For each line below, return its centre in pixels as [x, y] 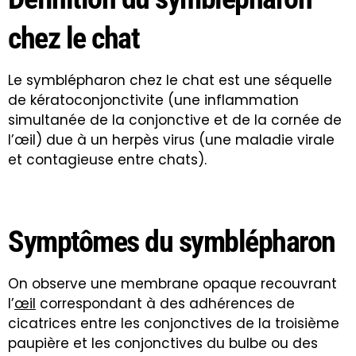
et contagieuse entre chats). [107, 159]
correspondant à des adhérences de [165, 303]
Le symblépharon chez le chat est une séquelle [170, 80]
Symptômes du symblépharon [172, 241]
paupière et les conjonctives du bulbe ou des [163, 343]
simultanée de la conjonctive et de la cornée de [175, 120]
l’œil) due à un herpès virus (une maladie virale [171, 139]
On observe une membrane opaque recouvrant [172, 283]
